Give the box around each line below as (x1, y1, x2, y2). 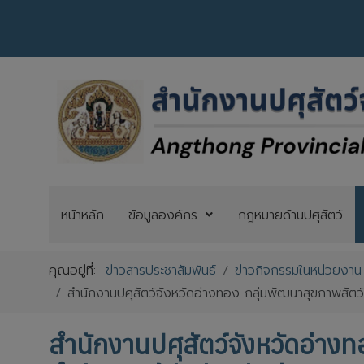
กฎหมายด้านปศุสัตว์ (237, 205, 343, 225)
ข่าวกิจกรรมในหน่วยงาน (235, 261, 362, 280)
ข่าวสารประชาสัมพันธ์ (106, 261, 217, 280)
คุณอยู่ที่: (49, 261, 106, 280)
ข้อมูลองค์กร (128, 205, 197, 225)
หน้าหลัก (60, 205, 104, 225)
